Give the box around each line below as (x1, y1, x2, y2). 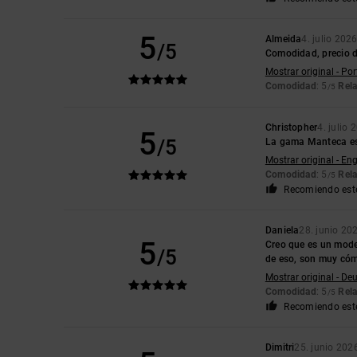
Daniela (265, 224, 300, 236)
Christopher (265, 121, 318, 133)
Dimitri (265, 341, 295, 353)
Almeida (265, 33, 302, 45)
